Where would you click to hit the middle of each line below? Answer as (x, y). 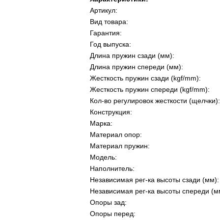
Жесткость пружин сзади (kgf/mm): (145, 78)
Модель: (103, 157)
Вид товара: (109, 22)
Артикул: (104, 10)
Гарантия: (106, 33)
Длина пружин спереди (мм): (137, 67)
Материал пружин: (120, 146)
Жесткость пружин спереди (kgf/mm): (150, 89)
